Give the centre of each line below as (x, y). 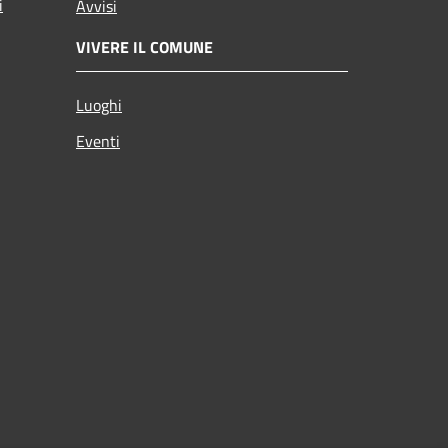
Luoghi (99, 104)
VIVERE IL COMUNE (144, 46)
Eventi (98, 140)
